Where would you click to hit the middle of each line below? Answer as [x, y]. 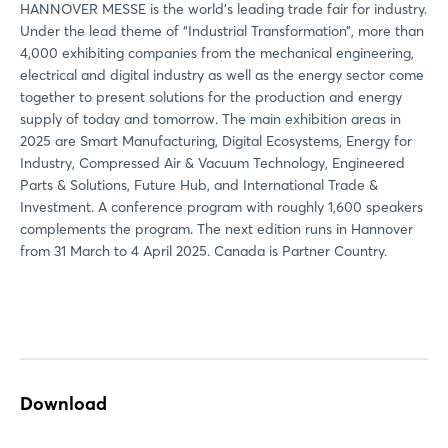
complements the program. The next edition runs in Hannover [216, 228]
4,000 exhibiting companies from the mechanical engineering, [217, 52]
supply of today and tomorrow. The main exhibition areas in [210, 118]
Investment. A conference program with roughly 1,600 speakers [221, 206]
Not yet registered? [224, 266]
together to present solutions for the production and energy [211, 96]
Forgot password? [224, 197]
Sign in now [224, 311]
